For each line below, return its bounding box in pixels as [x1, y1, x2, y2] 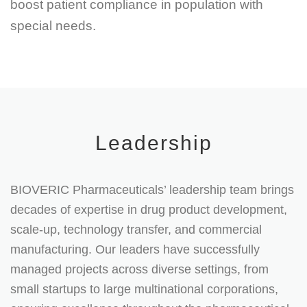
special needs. [10, 19, 96, 34]
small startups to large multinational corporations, [10, 282, 278, 296]
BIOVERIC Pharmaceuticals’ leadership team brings [10, 182, 294, 197]
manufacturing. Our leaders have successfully [10, 242, 260, 256]
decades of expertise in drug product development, [10, 202, 287, 217]
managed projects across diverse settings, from [10, 262, 269, 276]
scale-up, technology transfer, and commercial [10, 222, 262, 236]
